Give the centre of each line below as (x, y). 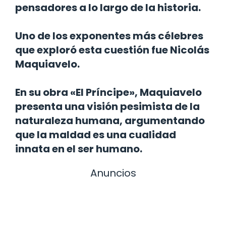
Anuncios (113, 173)
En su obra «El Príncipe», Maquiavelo (108, 92)
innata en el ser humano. (79, 149)
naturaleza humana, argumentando (110, 120)
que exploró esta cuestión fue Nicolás (112, 50)
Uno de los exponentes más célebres (109, 36)
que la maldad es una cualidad (96, 134)
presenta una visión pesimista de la (107, 106)
